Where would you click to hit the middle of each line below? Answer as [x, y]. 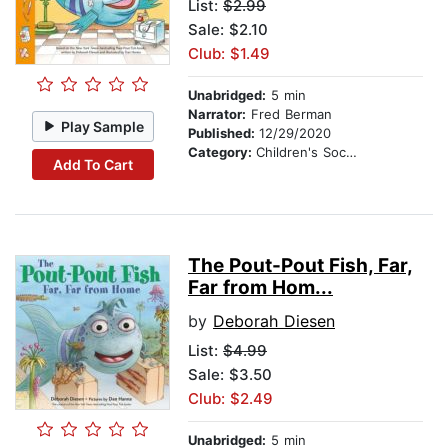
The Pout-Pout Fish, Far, [300, 266]
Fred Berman [289, 114]
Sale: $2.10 [228, 30]
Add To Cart [92, 164]
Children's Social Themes [301, 152]
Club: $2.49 [230, 399]
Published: [223, 133]
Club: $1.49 [229, 54]
